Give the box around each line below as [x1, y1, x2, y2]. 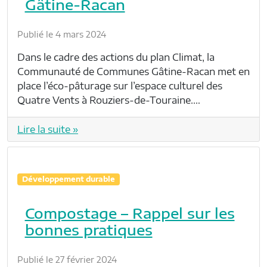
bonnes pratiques [24, 221, 153, 239]
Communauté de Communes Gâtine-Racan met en [17, 66, 250, 78]
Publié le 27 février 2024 [17, 254, 117, 265]
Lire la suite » [17, 123, 78, 136]
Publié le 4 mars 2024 [17, 29, 106, 40]
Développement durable [21, 175, 115, 184]
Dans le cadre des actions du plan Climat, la [17, 51, 215, 64]
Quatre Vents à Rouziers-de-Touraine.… [17, 94, 200, 107]
